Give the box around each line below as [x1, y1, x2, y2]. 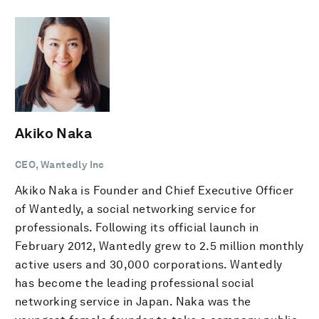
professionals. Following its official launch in [15, 221, 259, 234]
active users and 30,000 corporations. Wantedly [15, 258, 283, 271]
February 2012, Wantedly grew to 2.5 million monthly [15, 239, 304, 253]
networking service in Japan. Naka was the [15, 295, 251, 308]
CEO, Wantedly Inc [15, 159, 105, 170]
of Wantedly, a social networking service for [15, 202, 256, 216]
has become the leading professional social [15, 276, 254, 290]
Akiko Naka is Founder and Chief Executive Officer [15, 184, 294, 197]
